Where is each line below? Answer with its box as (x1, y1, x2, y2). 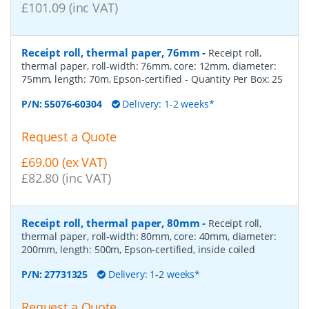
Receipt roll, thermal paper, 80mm (21, 215, 200, 230)
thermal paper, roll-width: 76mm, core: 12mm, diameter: (21, 59, 277, 73)
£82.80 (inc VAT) (21, 169, 111, 186)
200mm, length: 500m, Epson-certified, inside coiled (21, 242, 255, 256)
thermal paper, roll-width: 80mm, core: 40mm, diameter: (21, 229, 277, 243)
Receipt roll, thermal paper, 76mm (21, 46, 200, 60)
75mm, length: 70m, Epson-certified (21, 72, 186, 86)
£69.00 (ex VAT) (21, 153, 107, 170)
